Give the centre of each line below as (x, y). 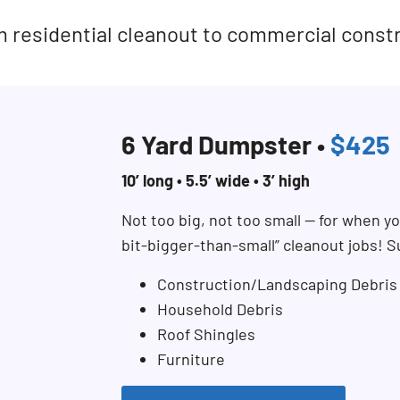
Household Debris (220, 309)
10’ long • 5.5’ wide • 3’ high (216, 180)
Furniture (191, 359)
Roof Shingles (206, 334)
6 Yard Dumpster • (226, 144)
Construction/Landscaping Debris (277, 284)
